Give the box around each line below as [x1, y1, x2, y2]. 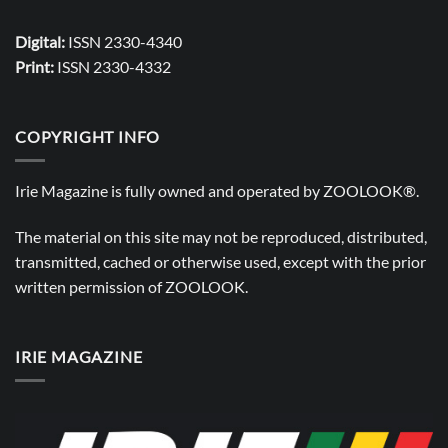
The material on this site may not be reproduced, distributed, [15, 226, 427, 246]
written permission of [15, 276, 165, 296]
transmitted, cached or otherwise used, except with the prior [15, 251, 426, 271]
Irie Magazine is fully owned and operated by [15, 181, 323, 201]
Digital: [15, 31, 65, 51]
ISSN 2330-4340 [65, 31, 182, 51]
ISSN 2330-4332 [54, 56, 171, 76]
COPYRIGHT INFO [15, 126, 161, 146]
